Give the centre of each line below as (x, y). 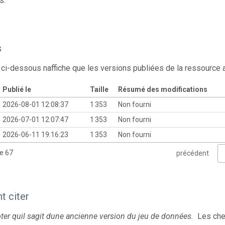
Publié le (17, 89)
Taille (99, 89)
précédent (192, 153)
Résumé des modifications (162, 89)
